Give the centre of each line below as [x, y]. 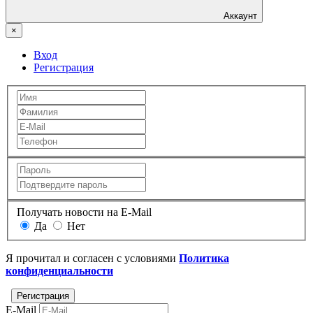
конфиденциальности [59, 270]
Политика [204, 258]
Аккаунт [240, 15]
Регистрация [64, 67]
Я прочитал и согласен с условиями [92, 258]
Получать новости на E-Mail [84, 212]
